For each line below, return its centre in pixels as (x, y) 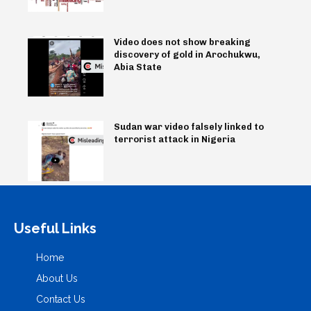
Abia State (137, 67)
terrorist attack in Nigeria (174, 140)
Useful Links (55, 229)
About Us (57, 279)
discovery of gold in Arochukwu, (187, 55)
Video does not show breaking (182, 42)
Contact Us (61, 300)
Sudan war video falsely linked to (188, 127)
